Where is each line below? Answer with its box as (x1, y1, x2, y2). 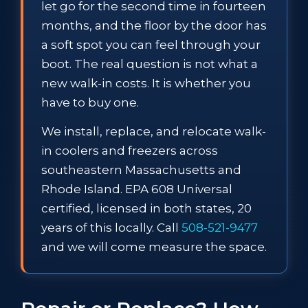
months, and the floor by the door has (41, 18, 267, 32)
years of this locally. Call (41, 220, 181, 234)
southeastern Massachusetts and (41, 162, 241, 177)
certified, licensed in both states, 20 (41, 201, 252, 215)
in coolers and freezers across (41, 143, 218, 157)
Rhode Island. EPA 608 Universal (41, 181, 232, 196)
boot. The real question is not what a (41, 56, 258, 71)
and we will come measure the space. (41, 239, 267, 254)
